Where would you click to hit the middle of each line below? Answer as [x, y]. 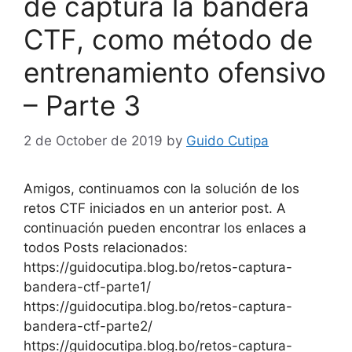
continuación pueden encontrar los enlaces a [165, 227]
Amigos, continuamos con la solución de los [161, 188]
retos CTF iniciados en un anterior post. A [155, 208]
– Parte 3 [82, 106]
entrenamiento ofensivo [175, 73]
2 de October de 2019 [93, 140]
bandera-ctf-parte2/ [88, 326]
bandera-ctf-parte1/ [87, 286]
